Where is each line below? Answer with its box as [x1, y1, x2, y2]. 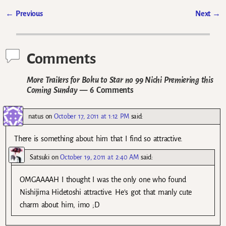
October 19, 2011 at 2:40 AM [60, 153, 139, 161]
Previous [13, 10, 43, 18]
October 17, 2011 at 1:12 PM [54, 112, 129, 120]
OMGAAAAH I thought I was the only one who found [20, 175, 186, 184]
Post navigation [6, 19, 80, 31]
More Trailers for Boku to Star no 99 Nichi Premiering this [27, 75, 213, 84]
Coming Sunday [27, 85, 78, 94]
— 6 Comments [77, 85, 134, 94]
